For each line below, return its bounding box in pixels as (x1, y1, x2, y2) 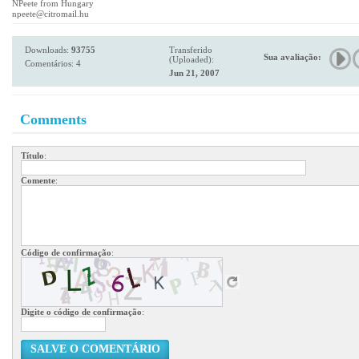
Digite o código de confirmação (21, 307, 142, 317)
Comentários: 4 (25, 58, 81, 68)
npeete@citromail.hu (12, 9, 89, 18)
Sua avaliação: (264, 52, 321, 62)
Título (21, 151, 44, 160)
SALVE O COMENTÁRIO (30, 343, 160, 355)
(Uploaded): (169, 54, 214, 64)
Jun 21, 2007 (169, 68, 220, 78)
